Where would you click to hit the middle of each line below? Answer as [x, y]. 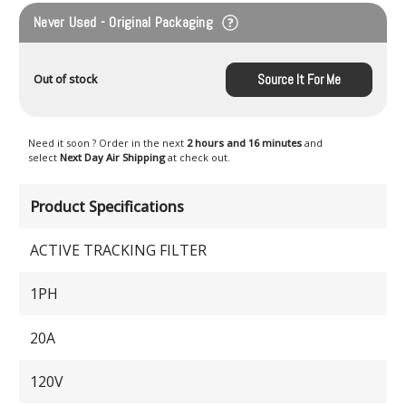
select [44, 158]
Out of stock [66, 80]
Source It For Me [299, 80]
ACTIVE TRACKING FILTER [119, 250]
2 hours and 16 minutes [246, 143]
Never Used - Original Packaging [125, 22]
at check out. [199, 158]
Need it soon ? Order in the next [107, 143]
